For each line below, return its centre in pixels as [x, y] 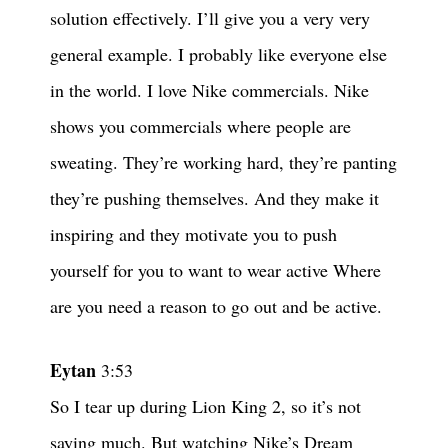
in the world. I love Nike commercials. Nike [209, 90]
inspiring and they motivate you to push [193, 234]
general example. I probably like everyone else [218, 54]
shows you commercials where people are [200, 126]
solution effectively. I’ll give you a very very [210, 18]
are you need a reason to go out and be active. [216, 306]
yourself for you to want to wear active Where [215, 270]
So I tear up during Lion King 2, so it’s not [205, 406]
